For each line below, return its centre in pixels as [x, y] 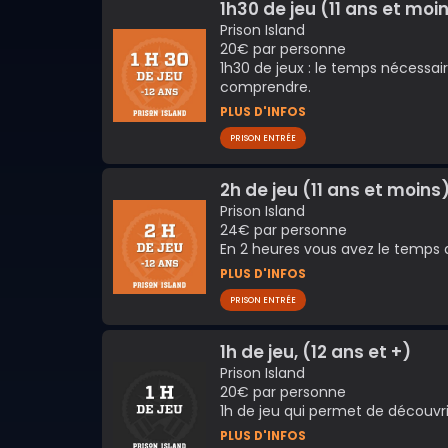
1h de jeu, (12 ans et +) [315, 351]
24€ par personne [283, 229]
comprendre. [265, 87]
